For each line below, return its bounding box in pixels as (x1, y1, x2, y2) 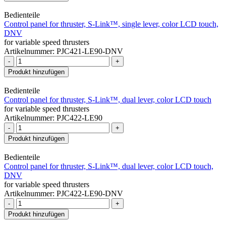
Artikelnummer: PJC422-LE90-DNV (4, 189, 123, 198)
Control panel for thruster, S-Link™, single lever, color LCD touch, (4, 19, 218, 28)
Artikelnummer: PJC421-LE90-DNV (4, 46, 123, 55)
